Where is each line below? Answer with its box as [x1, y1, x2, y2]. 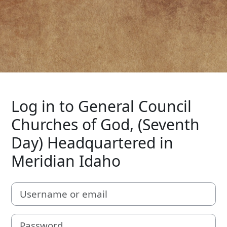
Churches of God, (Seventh [11, 113, 200, 135]
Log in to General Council [11, 95, 192, 117]
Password [11, 214, 45, 224]
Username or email [11, 182, 78, 193]
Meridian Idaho [11, 150, 121, 171]
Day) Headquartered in [11, 132, 173, 153]
